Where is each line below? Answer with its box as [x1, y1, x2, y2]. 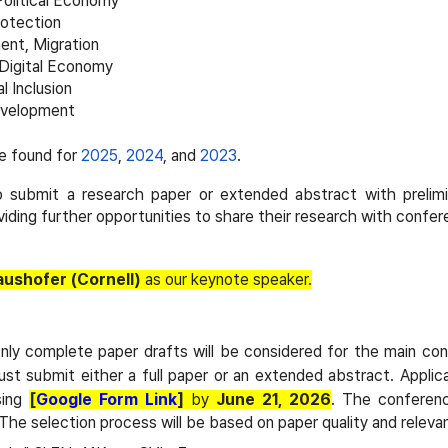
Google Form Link [36, 390, 177, 409]
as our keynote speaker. [141, 270, 312, 289]
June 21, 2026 [216, 390, 331, 409]
